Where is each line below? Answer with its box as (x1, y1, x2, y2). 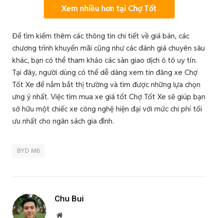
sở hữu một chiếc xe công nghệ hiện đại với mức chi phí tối (12, 104, 202, 113)
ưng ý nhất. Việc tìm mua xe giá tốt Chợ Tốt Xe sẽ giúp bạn (12, 91, 205, 101)
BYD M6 (17, 146, 40, 154)
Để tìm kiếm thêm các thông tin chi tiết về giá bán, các (12, 31, 189, 40)
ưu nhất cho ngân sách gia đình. (12, 116, 114, 126)
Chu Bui (54, 193, 84, 203)
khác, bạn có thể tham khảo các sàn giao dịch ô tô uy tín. (12, 55, 197, 65)
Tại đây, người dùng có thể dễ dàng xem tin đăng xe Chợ (12, 67, 198, 77)
